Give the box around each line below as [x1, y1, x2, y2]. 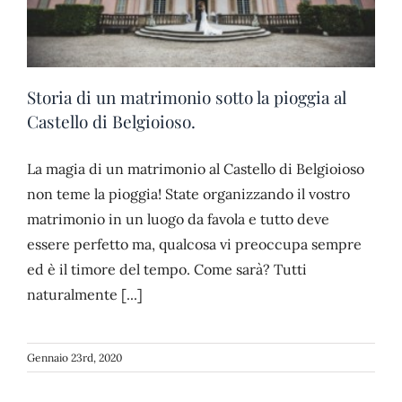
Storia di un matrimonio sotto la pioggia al [27, 84, 346, 109]
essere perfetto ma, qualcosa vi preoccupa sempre [27, 234, 362, 253]
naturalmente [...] [27, 284, 143, 303]
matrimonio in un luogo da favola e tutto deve [27, 209, 329, 228]
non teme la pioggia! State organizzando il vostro [27, 184, 350, 203]
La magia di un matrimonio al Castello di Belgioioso [27, 159, 364, 178]
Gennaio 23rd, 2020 [27, 350, 122, 364]
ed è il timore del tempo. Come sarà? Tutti [27, 259, 307, 278]
